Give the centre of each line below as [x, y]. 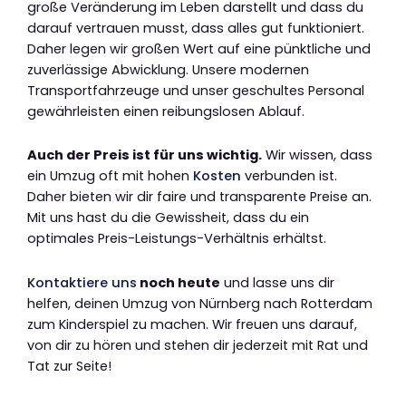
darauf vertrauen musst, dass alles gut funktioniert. [196, 28]
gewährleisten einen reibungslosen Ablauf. [166, 111]
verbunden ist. [289, 176]
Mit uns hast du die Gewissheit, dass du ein [168, 218]
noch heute [179, 282]
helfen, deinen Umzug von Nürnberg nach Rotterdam [200, 303]
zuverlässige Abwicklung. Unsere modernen [168, 69]
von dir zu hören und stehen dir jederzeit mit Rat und [198, 345]
